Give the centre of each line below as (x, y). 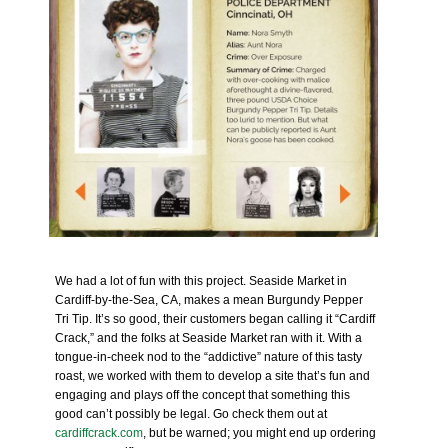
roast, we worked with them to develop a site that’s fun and (213, 376)
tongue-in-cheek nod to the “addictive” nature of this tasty (209, 357)
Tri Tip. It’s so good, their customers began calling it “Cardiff (215, 319)
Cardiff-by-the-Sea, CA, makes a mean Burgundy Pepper (209, 300)
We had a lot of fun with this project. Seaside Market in (201, 281)
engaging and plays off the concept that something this (203, 395)
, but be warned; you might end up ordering (260, 433)
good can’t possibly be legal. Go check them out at (191, 414)
